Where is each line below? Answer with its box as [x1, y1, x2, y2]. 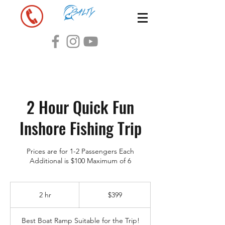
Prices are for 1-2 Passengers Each [27, 147, 134, 156]
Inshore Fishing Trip [19, 116, 142, 140]
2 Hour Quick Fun [27, 95, 134, 119]
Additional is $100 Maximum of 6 [30, 156, 131, 165]
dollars [79, 193, 94, 199]
